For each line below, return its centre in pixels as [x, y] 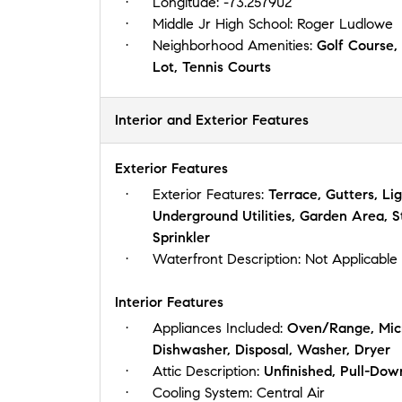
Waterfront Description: [229, 258]
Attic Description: [208, 371]
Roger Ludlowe [345, 23]
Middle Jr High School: [225, 23]
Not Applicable [351, 258]
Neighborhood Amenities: [235, 45]
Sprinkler [181, 237]
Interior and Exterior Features [212, 119]
